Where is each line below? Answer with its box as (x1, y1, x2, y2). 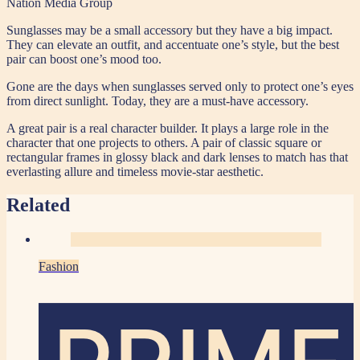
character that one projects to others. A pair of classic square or (6, 135, 321, 149)
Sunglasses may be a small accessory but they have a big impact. (6, 22, 333, 37)
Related (6, 194, 70, 216)
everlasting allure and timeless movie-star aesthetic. (6, 164, 264, 178)
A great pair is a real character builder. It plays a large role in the (6, 121, 329, 135)
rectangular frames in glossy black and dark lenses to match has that (6, 149, 348, 164)
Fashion (39, 260, 79, 274)
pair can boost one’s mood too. (6, 51, 162, 66)
